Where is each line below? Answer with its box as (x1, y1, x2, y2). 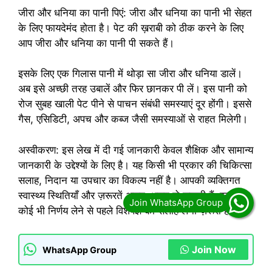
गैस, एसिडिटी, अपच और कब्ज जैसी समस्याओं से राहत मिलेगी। (18, 113, 248, 126)
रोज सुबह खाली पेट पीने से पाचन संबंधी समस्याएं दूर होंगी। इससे (18, 98, 251, 110)
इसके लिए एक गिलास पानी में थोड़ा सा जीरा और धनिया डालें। (18, 67, 242, 80)
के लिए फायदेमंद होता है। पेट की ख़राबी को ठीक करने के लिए (18, 21, 243, 34)
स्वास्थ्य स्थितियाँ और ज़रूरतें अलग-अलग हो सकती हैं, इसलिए (18, 189, 245, 202)
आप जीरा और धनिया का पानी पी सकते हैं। (18, 36, 174, 49)
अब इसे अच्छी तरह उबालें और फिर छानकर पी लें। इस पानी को (18, 83, 247, 95)
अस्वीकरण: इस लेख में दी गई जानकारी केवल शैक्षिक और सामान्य (18, 143, 253, 156)
